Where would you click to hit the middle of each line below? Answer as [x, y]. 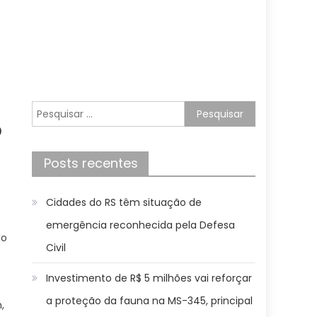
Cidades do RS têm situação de [124, 202]
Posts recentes [91, 163]
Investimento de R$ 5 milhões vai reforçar [149, 278]
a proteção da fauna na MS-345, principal [150, 301]
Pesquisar [55, 109]
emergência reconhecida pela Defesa [141, 225]
